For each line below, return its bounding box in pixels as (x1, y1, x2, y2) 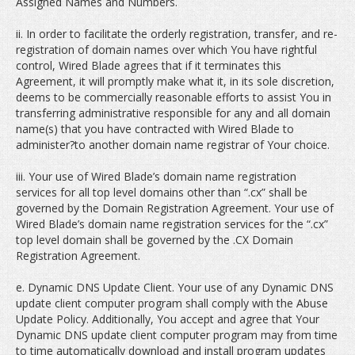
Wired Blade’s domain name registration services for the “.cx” (16, 216, 328, 231)
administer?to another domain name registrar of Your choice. (16, 137, 330, 152)
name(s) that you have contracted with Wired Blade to (16, 121, 294, 136)
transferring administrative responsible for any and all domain (16, 105, 330, 120)
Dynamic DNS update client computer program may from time (16, 327, 338, 342)
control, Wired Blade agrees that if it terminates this (16, 58, 281, 73)
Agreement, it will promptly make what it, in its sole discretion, (16, 74, 334, 89)
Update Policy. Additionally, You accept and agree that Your (16, 311, 319, 326)
